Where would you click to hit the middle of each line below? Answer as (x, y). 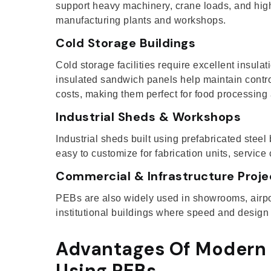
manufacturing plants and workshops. (141, 20)
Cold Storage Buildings (126, 43)
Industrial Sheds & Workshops (148, 116)
